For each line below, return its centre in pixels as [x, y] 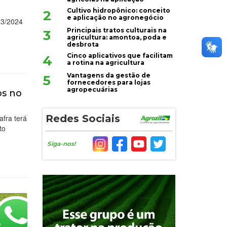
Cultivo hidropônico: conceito [119, 11]
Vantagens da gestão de [109, 75]
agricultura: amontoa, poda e [117, 37]
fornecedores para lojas [109, 83]
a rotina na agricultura [106, 63]
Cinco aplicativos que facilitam [120, 56]
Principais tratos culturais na [117, 30]
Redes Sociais [83, 119]
